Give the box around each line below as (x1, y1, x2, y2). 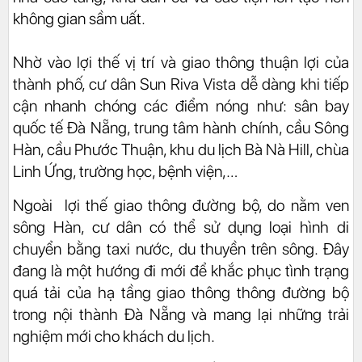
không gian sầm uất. (13, 8, 145, 28)
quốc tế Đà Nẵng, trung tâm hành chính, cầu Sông (13, 117, 349, 137)
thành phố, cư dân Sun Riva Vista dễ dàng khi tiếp (13, 74, 349, 94)
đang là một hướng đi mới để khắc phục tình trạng (13, 260, 349, 280)
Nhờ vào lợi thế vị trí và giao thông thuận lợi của (13, 52, 349, 72)
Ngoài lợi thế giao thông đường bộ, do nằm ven (13, 195, 349, 215)
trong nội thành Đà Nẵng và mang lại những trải (13, 304, 349, 324)
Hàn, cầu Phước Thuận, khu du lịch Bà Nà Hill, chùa (13, 139, 349, 159)
